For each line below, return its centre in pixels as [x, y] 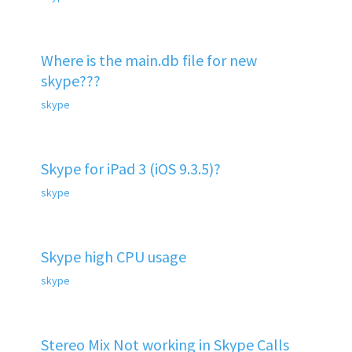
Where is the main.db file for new [148, 60]
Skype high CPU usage [113, 256]
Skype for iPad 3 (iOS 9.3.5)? [130, 168]
